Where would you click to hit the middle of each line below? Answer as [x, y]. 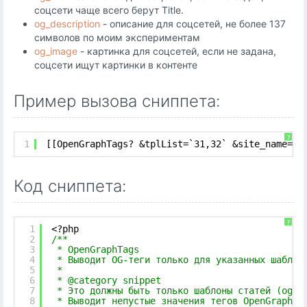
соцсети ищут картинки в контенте [116, 65]
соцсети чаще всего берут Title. [109, 10]
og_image [56, 51]
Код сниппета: [70, 186]
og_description [67, 24]
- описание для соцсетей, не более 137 [193, 24]
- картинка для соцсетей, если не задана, [177, 51]
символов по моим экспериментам [117, 37]
